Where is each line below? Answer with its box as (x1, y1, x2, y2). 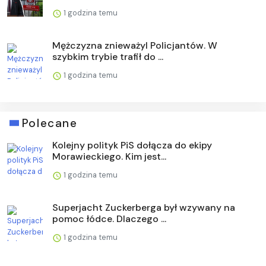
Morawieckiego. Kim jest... (52, 150, 166, 163)
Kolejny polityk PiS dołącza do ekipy (52, 138, 212, 151)
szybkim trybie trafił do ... (52, 50, 163, 63)
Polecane (21, 115, 78, 131)
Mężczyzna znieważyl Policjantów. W (52, 39, 217, 52)
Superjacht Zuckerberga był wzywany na (52, 201, 235, 214)
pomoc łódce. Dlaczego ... (52, 212, 166, 225)
